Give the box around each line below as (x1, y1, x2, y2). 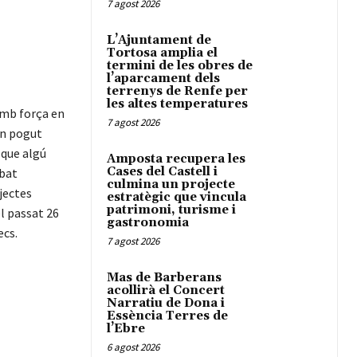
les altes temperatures (107, 96, 248, 112)
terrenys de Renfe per (107, 84, 248, 100)
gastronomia (107, 215, 189, 231)
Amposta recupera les (107, 151, 245, 167)
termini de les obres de (107, 58, 253, 74)
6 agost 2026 (107, 340, 159, 355)
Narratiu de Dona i (107, 296, 225, 312)
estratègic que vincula (107, 190, 246, 206)
